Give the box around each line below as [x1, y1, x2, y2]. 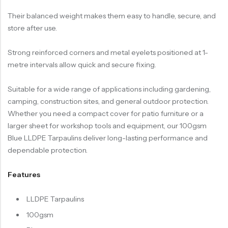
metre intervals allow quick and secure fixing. [8, 60, 156, 70]
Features [8, 170, 40, 180]
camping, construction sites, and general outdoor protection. [8, 97, 209, 106]
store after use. [8, 23, 57, 33]
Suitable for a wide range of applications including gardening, [8, 84, 211, 94]
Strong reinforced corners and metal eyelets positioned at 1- [8, 48, 208, 58]
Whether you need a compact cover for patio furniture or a [8, 109, 204, 119]
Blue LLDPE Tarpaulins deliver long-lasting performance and [8, 133, 208, 143]
